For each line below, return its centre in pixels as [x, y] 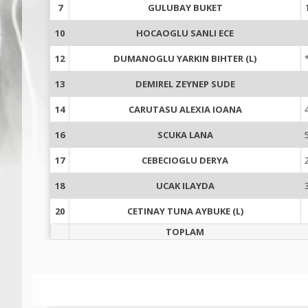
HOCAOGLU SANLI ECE [185, 33]
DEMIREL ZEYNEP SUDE [185, 84]
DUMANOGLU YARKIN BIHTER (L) [185, 58]
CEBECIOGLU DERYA [185, 160]
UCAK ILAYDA [185, 185]
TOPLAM [185, 231]
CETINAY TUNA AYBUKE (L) [185, 211]
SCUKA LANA [185, 134]
